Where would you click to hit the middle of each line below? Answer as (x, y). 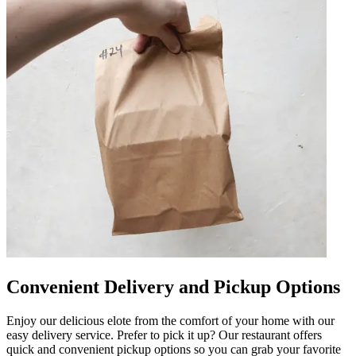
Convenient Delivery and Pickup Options (173, 286)
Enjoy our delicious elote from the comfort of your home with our (170, 320)
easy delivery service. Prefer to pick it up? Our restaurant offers (164, 335)
